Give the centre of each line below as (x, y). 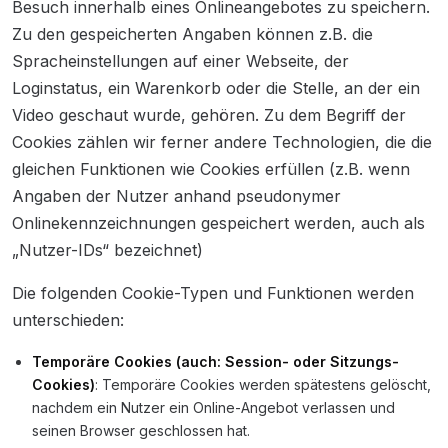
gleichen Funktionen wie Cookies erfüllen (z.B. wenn (211, 169)
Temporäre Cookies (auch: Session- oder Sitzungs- (215, 361)
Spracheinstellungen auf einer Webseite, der (180, 61)
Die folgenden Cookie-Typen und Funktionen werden (213, 293)
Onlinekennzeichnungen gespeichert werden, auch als (218, 223)
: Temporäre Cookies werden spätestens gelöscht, (263, 384)
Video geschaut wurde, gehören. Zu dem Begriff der (209, 115)
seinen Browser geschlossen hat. (141, 430)
